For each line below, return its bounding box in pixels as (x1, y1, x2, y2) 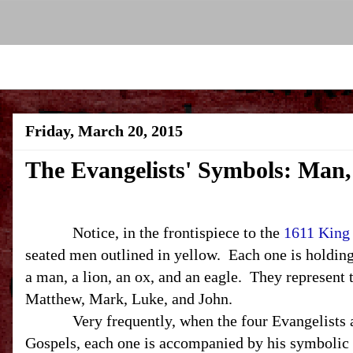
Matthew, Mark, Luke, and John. (25, 290, 232, 307)
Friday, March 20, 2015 (25, 122, 183, 139)
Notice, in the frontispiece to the (25, 224, 284, 241)
